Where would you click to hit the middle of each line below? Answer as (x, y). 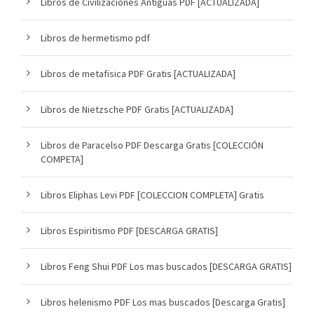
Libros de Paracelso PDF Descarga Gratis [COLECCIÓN (152, 145)
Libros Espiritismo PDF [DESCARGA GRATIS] (129, 230)
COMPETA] (62, 159)
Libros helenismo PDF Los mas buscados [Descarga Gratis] (163, 302)
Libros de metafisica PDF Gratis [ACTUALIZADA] (138, 73)
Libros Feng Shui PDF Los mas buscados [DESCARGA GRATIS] (166, 266)
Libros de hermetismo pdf (95, 37)
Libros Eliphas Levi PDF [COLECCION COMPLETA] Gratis (152, 194)
